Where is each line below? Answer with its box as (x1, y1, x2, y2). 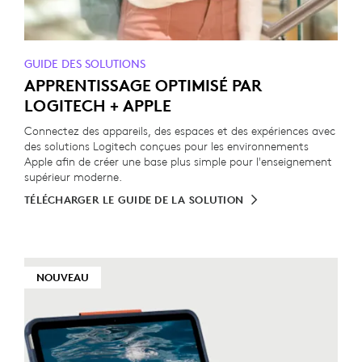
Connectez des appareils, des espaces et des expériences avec (24, 124, 335, 138)
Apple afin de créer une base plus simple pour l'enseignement (24, 154, 332, 169)
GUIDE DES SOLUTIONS (24, 57, 145, 71)
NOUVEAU (36, 271, 89, 284)
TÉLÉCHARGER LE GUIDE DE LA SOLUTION (24, 193, 244, 207)
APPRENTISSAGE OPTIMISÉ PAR (24, 75, 262, 95)
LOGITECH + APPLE (24, 95, 171, 116)
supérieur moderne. (24, 170, 122, 184)
